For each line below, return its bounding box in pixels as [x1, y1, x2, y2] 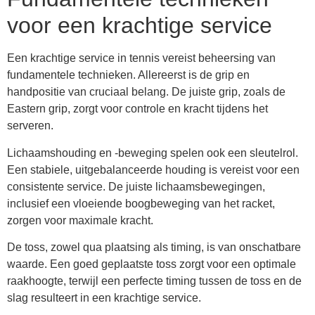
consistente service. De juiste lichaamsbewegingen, [7, 180, 265, 193]
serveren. [7, 120, 53, 132]
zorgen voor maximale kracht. [7, 214, 153, 226]
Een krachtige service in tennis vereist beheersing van [7, 52, 276, 65]
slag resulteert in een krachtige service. [7, 292, 201, 304]
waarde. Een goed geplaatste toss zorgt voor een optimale [7, 258, 296, 271]
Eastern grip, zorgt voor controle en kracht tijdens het [7, 103, 268, 115]
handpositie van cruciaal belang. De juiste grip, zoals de [7, 86, 285, 98]
